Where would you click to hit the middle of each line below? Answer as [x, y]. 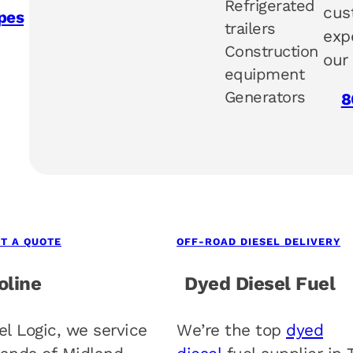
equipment [264, 74]
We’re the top [231, 331]
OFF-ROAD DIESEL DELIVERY [258, 242]
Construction [271, 51]
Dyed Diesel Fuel [260, 284]
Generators [265, 97]
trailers [250, 28]
